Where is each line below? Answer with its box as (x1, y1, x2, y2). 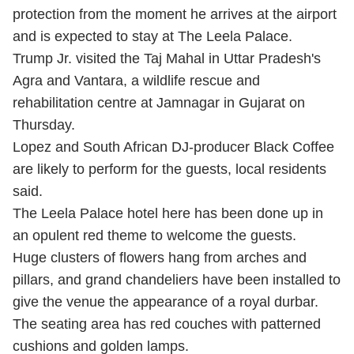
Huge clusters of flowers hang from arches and (13, 250, 307, 265)
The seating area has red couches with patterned (13, 316, 321, 332)
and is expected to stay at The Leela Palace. (13, 28, 292, 44)
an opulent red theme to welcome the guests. (13, 228, 296, 243)
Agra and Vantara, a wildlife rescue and (13, 73, 260, 88)
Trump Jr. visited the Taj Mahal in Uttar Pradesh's (13, 51, 321, 66)
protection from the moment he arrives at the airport (13, 6, 337, 22)
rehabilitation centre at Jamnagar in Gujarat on (13, 95, 305, 111)
